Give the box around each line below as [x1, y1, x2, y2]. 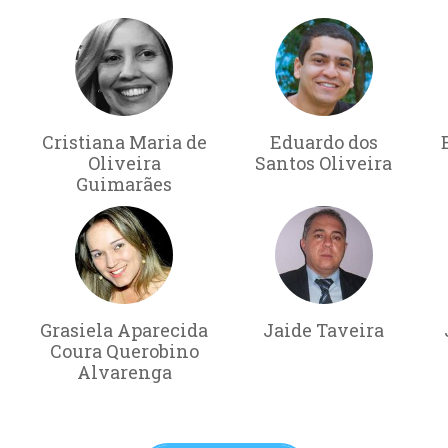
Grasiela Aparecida [40, 317, 209, 342]
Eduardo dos [269, 129, 378, 154]
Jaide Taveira [263, 317, 385, 342]
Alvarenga [76, 359, 172, 384]
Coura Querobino [49, 338, 199, 363]
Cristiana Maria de [41, 129, 207, 154]
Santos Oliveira [255, 150, 393, 175]
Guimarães [76, 171, 173, 196]
